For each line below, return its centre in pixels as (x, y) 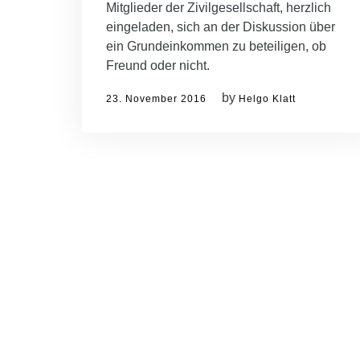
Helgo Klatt (267, 99)
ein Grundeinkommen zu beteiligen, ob (216, 47)
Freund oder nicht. (158, 66)
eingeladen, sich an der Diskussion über (221, 27)
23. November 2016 (156, 99)
